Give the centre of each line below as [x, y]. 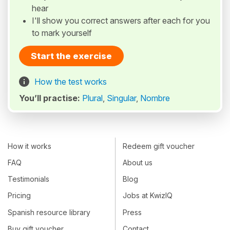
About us [138, 162]
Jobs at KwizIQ [148, 196]
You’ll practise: [51, 98]
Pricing [19, 196]
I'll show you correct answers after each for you [121, 21]
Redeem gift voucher [159, 146]
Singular [121, 98]
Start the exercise [71, 56]
